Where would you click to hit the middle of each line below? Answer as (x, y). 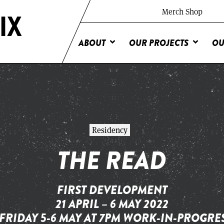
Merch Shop (182, 11)
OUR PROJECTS (159, 43)
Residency (109, 130)
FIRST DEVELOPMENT (112, 190)
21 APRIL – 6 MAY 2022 (112, 204)
